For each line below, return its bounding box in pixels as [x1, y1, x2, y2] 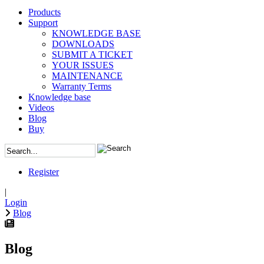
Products [28, 6, 61, 17]
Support [28, 17, 58, 28]
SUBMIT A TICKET [52, 49, 133, 60]
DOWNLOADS [52, 38, 114, 49]
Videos [28, 102, 54, 113]
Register [28, 166, 59, 177]
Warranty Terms [52, 81, 111, 91]
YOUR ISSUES [52, 60, 114, 70]
